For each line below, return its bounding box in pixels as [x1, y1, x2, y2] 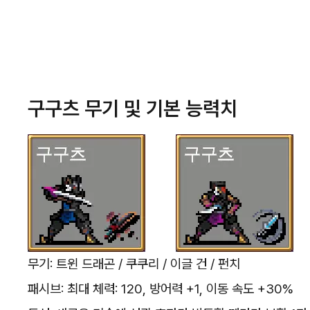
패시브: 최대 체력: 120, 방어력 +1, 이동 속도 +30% [28, 280, 293, 297]
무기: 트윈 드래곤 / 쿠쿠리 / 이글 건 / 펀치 [28, 255, 240, 272]
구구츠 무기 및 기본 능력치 [28, 95, 237, 120]
